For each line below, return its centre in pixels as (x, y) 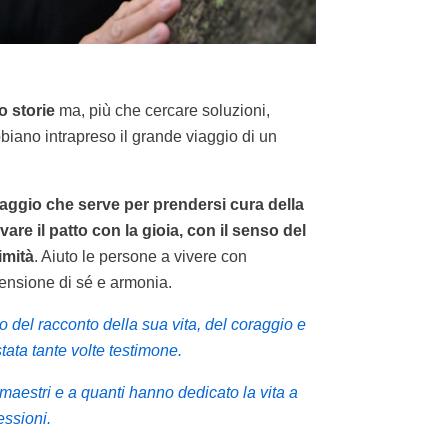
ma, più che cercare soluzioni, (162, 110)
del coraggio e (255, 324)
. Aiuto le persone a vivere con (140, 256)
